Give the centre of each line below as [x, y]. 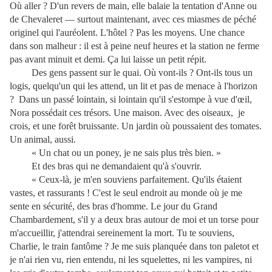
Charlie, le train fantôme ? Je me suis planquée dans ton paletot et [134, 246]
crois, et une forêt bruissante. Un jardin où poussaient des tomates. [136, 126]
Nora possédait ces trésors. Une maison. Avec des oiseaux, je [127, 113]
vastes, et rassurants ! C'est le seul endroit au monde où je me [126, 193]
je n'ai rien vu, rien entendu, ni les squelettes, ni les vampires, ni [131, 260]
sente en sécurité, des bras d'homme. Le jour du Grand [114, 206]
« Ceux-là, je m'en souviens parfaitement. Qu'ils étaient [126, 179]
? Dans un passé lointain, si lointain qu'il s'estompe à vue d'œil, [131, 99]
